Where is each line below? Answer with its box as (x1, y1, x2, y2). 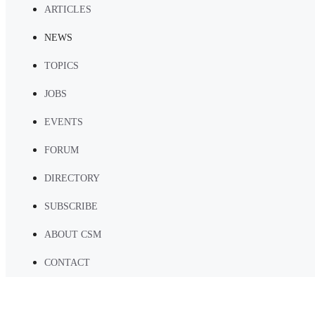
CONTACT (44, 257, 90, 268)
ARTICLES (44, 4, 91, 15)
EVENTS (44, 117, 83, 127)
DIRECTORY (44, 173, 100, 184)
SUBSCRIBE (44, 201, 98, 212)
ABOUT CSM (44, 229, 101, 240)
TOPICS (44, 60, 79, 71)
